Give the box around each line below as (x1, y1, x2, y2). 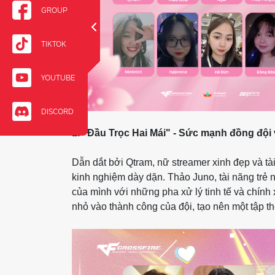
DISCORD (41, 106, 74, 117)
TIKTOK (41, 38, 66, 49)
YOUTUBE (41, 72, 76, 83)
